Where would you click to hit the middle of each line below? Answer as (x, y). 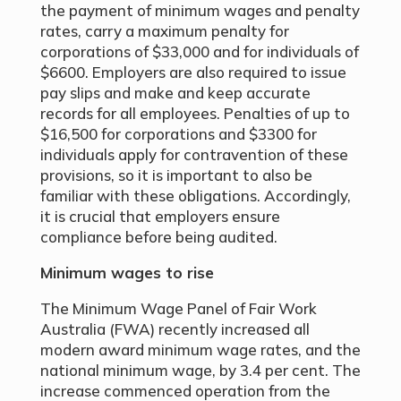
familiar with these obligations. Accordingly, (195, 196)
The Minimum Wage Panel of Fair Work (178, 308)
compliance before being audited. (158, 237)
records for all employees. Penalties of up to (195, 113)
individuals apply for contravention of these (194, 154)
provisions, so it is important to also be (176, 175)
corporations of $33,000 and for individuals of (199, 51)
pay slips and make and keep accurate (175, 93)
